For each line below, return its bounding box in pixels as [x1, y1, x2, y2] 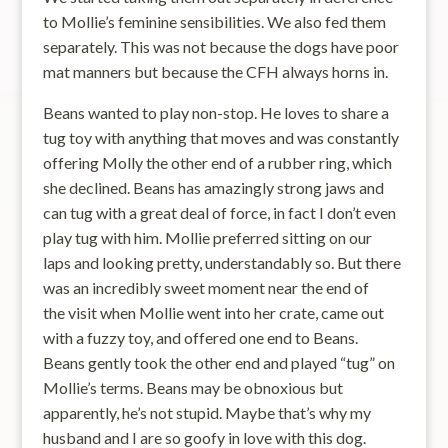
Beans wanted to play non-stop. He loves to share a [42, 103, 389, 122]
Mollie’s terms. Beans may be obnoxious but [42, 378, 343, 397]
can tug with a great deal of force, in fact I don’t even [42, 203, 396, 222]
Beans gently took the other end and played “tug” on [42, 353, 395, 372]
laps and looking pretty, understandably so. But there [42, 253, 401, 272]
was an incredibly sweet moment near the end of [42, 278, 369, 297]
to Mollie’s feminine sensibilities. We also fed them [42, 12, 386, 31]
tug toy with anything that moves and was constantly [42, 128, 399, 147]
